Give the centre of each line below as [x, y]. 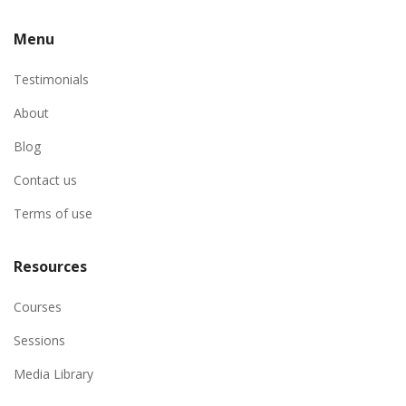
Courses [38, 307]
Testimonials [51, 80]
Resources [50, 267]
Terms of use [53, 214]
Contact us [45, 180]
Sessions [39, 341]
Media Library [53, 374]
